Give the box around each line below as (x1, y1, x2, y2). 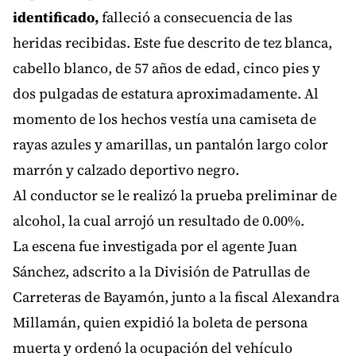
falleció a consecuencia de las (99, 7, 292, 28)
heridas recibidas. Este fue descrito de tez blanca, (13, 33, 332, 53)
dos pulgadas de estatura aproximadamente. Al (13, 83, 319, 104)
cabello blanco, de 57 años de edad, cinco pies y (13, 58, 320, 79)
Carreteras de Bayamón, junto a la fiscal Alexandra (13, 287, 339, 308)
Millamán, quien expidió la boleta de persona (13, 312, 308, 333)
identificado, (13, 7, 99, 28)
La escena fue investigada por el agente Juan (13, 236, 297, 257)
